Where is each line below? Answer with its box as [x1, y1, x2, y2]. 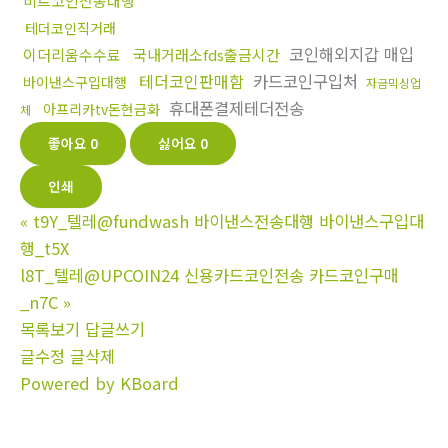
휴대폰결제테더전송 [164, 96, 304, 121]
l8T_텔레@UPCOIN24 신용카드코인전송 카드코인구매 [20, 263, 399, 288]
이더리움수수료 [23, 44, 121, 66]
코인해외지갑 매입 [284, 42, 414, 67]
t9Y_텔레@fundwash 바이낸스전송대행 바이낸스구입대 [33, 209, 424, 234]
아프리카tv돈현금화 [43, 99, 160, 120]
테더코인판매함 [139, 69, 244, 94]
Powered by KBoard [20, 371, 179, 396]
